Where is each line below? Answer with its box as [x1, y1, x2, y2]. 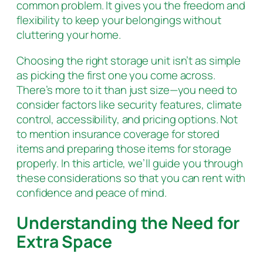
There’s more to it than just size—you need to [16, 82, 237, 97]
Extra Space [16, 230, 112, 254]
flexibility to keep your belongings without [16, 12, 221, 28]
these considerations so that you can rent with [16, 170, 246, 186]
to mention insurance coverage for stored [16, 126, 220, 141]
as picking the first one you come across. [16, 67, 215, 83]
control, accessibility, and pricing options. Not [16, 111, 238, 127]
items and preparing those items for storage [16, 140, 231, 156]
